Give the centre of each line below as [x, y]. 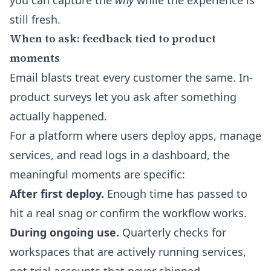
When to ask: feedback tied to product [113, 38]
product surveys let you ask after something [123, 97]
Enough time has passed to [176, 194]
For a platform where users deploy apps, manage [135, 135]
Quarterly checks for [173, 232]
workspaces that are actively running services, [128, 252]
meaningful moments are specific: [97, 174]
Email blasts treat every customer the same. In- [131, 77]
